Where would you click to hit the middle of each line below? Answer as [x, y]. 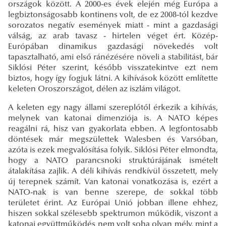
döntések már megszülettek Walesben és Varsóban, [113, 139]
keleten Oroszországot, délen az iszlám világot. [94, 89]
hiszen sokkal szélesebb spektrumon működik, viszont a [113, 214]
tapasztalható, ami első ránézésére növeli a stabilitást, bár [113, 57]
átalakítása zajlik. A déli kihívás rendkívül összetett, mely [113, 171]
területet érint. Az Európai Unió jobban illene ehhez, [113, 203]
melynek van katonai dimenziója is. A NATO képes [113, 118]
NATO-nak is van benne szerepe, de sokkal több [113, 192]
